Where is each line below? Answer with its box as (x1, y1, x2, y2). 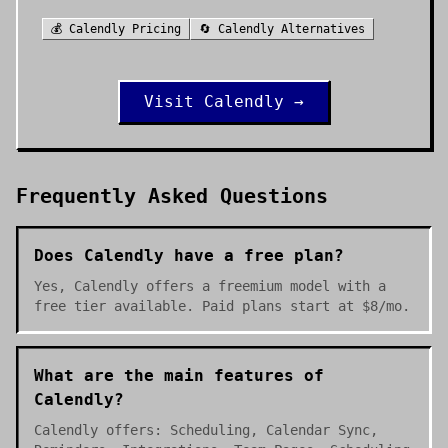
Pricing (125, 22, 181, 36)
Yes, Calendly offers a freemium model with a (34, 278, 386, 294)
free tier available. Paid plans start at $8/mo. (34, 298, 410, 314)
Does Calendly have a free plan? (34, 246, 344, 265)
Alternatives (274, 22, 365, 36)
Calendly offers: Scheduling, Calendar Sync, (34, 422, 378, 438)
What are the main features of (34, 366, 324, 385)
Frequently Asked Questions (16, 184, 328, 208)
